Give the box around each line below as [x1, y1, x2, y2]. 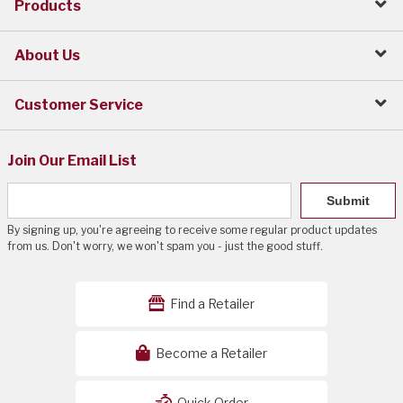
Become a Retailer [153, 345, 267, 361]
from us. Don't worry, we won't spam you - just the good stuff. [7, 239, 323, 253]
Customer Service [14, 96, 143, 113]
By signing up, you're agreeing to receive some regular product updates [7, 223, 377, 237]
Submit [327, 193, 370, 208]
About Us [14, 47, 80, 64]
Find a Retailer [167, 296, 255, 311]
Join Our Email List [7, 152, 137, 169]
